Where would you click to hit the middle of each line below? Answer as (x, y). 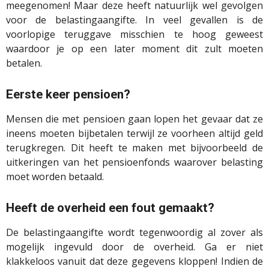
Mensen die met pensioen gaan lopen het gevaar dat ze (134, 119)
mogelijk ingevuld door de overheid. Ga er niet (134, 247)
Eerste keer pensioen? (68, 95)
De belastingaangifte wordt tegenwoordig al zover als (134, 233)
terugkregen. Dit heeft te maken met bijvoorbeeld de (134, 148)
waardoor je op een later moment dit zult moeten (134, 49)
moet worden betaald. (55, 177)
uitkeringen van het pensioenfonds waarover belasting (134, 162)
